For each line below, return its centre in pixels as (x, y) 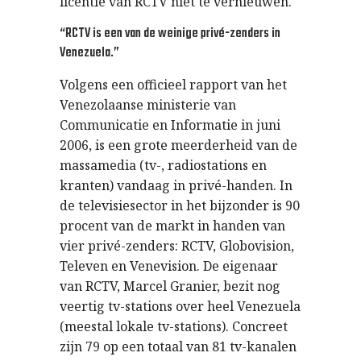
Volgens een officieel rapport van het (173, 85)
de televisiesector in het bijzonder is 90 (180, 205)
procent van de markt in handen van (172, 226)
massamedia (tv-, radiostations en (163, 165)
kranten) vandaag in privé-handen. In (176, 185)
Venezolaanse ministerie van (148, 105)
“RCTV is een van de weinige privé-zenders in (170, 34)
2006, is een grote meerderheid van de (178, 145)
